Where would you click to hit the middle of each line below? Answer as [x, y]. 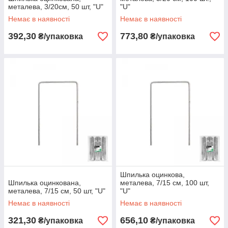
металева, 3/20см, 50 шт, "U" [56, 7]
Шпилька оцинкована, [45, 183]
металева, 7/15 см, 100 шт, [165, 183]
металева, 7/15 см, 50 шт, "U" [57, 191]
